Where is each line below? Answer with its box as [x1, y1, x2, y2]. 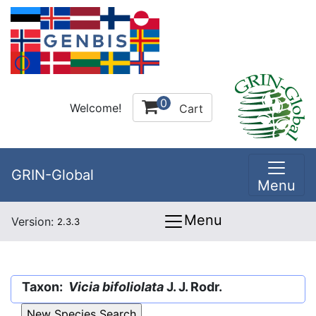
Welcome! [70, 100, 121, 115]
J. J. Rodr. [164, 279, 222, 294]
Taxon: [22, 279, 68, 294]
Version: [11, 214, 57, 229]
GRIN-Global [11, 166, 94, 183]
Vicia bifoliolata [68, 279, 164, 294]
